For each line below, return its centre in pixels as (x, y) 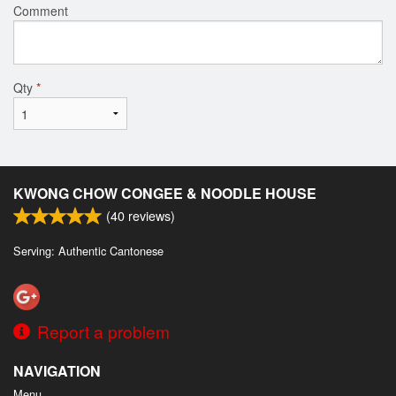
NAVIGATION (57, 370)
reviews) (150, 215)
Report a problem (103, 331)
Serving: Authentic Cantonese (88, 250)
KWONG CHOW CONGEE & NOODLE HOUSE (165, 193)
